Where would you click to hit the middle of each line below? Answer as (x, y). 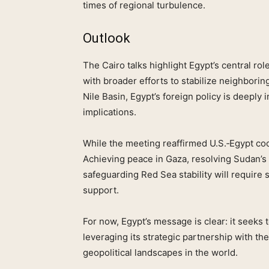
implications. (110, 112)
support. (101, 190)
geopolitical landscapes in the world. (160, 253)
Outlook (107, 38)
